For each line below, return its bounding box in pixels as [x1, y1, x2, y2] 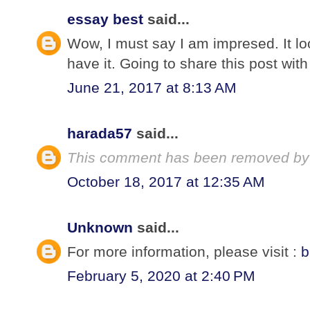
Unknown [67, 219, 133, 235]
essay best [67, 10, 143, 27]
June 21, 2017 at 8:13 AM [67, 79, 237, 95]
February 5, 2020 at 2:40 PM [67, 267, 255, 284]
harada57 [67, 125, 132, 141]
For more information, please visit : [67, 243, 301, 259]
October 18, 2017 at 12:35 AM [67, 173, 265, 190]
